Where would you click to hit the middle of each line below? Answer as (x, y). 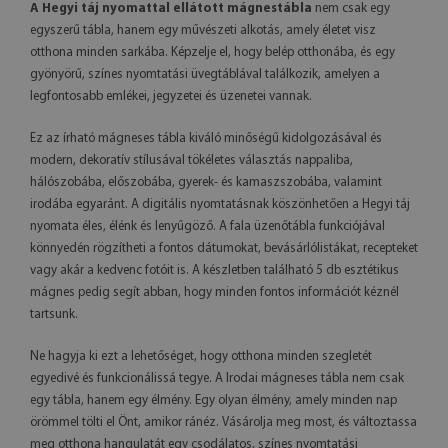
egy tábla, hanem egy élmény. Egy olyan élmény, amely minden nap (213, 401)
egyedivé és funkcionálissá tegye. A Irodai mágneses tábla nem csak (217, 379)
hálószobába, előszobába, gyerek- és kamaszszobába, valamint (206, 183)
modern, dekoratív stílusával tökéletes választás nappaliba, (191, 161)
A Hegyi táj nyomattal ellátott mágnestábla (171, 9)
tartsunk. (54, 315)
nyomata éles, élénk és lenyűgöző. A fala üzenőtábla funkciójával (207, 227)
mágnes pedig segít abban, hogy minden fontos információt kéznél (214, 293)
